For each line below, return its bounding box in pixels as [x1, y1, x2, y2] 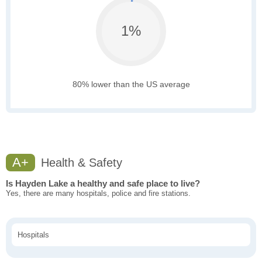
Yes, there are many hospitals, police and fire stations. [6, 189, 191, 198]
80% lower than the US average [72, 80, 190, 89]
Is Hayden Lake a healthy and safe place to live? [6, 178, 200, 189]
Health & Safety [37, 156, 122, 170]
